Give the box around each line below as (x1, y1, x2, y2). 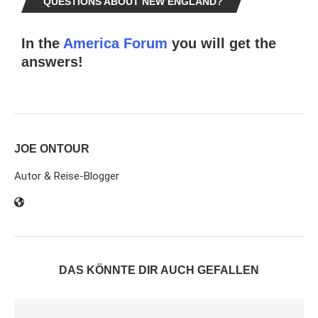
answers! (21, 54, 83, 70)
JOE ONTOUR (14, 143, 89, 155)
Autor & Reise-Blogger (14, 170, 119, 183)
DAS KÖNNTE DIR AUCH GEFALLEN (59, 264, 259, 277)
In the (21, 35, 63, 52)
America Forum (63, 35, 168, 52)
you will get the (168, 35, 276, 52)
